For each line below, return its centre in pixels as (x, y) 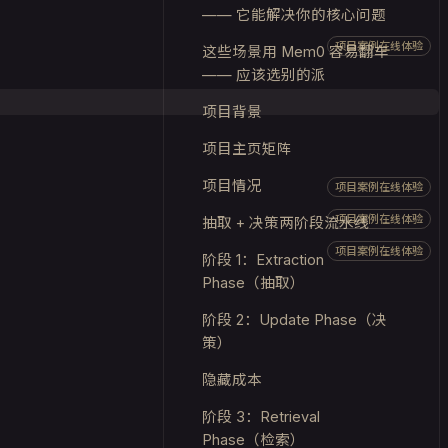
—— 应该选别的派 (264, 74)
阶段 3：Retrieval (261, 416)
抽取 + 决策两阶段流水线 (285, 222)
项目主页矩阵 (247, 148)
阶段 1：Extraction (263, 259)
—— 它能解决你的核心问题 (294, 14)
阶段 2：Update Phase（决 (294, 319)
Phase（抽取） (253, 282)
